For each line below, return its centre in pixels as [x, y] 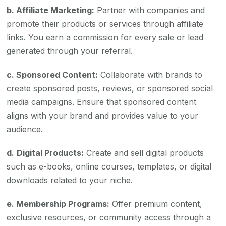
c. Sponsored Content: [52, 75]
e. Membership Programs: [58, 204]
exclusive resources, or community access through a [109, 218]
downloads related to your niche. [70, 180]
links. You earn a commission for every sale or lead [105, 38]
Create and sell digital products [144, 153]
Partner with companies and [150, 10]
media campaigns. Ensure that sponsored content [102, 102]
